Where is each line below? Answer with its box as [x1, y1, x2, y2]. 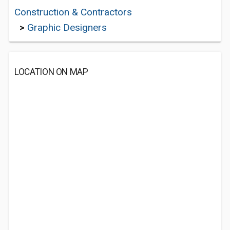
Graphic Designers [27, 22, 107, 33]
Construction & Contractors [14, 6, 132, 18]
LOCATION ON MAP [14, 67, 88, 77]
